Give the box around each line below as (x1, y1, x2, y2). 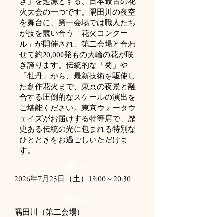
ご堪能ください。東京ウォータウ (19, 103, 136, 113)
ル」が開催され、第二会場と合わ (19, 39, 136, 49)
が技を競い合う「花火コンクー (19, 28, 128, 38)
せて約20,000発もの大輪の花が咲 (19, 49, 134, 60)
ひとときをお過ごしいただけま (19, 135, 128, 145)
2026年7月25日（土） (15, 173, 88, 184)
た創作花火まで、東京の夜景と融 (19, 81, 136, 92)
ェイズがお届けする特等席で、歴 (19, 113, 136, 124)
